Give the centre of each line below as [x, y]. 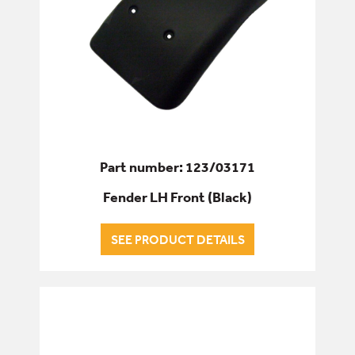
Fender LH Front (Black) [177, 197]
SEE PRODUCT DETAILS [177, 240]
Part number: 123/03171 [177, 167]
